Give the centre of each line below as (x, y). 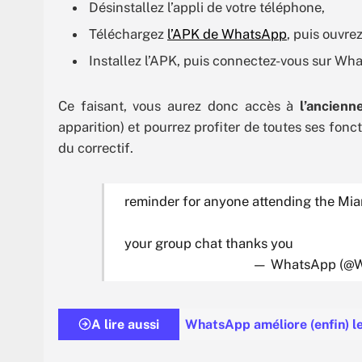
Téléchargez (128, 34)
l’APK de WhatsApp (227, 34)
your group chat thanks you (208, 243)
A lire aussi (125, 324)
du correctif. (96, 148)
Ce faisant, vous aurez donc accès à (179, 106)
